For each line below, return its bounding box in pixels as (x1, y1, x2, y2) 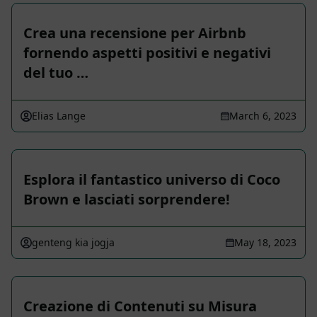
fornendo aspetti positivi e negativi (23, 43, 271, 63)
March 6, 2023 (229, 109, 296, 123)
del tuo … (23, 63, 88, 83)
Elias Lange (32, 109, 86, 123)
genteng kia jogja (32, 236, 115, 250)
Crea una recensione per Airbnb (23, 23, 246, 43)
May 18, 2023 (234, 236, 296, 250)
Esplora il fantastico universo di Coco (23, 170, 280, 190)
